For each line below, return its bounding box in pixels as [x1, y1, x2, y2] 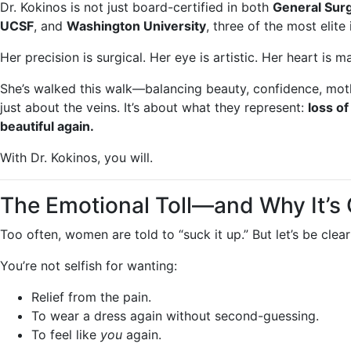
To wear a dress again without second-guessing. [31, 308, 319, 324]
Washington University [67, 18, 206, 34]
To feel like [31, 327, 100, 342]
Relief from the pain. [31, 289, 151, 305]
